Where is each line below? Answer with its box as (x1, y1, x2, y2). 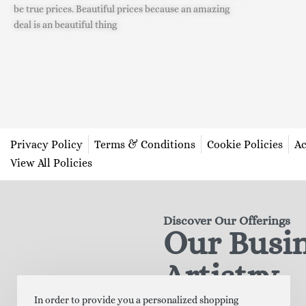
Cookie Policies (207, 137, 283, 151)
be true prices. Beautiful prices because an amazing (14, 3, 229, 15)
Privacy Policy (10, 137, 83, 151)
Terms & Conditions (94, 137, 195, 151)
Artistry (163, 256, 279, 294)
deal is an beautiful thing (14, 19, 119, 31)
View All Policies (10, 156, 92, 169)
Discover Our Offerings (163, 213, 290, 227)
